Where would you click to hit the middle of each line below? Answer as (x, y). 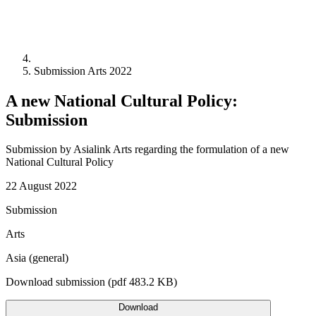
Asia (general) (37, 258)
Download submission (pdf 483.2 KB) (91, 282)
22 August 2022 (41, 186)
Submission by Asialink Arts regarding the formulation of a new (147, 150)
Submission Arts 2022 (83, 71)
